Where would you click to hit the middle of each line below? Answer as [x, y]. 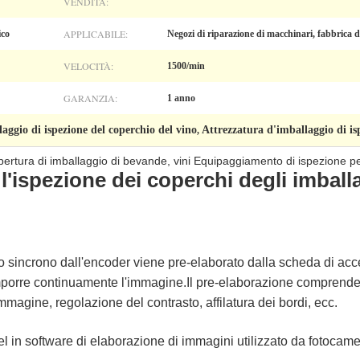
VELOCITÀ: [88, 66]
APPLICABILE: [96, 34]
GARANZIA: [90, 98]
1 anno [181, 98]
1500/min [186, 66]
